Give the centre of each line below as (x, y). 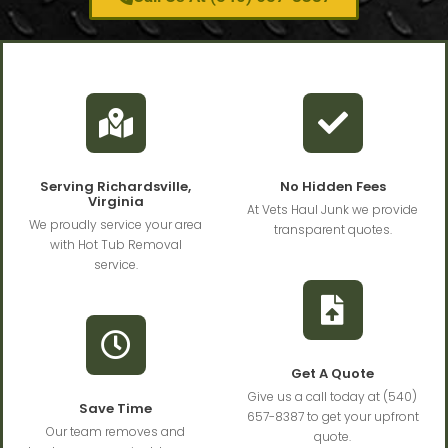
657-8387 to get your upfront (332, 417)
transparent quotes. (332, 230)
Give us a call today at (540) (332, 397)
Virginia (115, 202)
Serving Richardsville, (115, 187)
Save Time (115, 409)
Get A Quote (332, 374)
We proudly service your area (115, 225)
